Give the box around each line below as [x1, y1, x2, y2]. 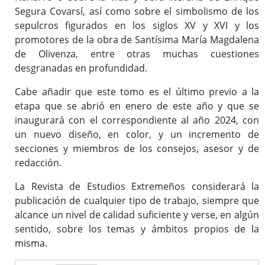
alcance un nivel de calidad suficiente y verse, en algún [15, 208, 259, 222]
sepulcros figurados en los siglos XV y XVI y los [15, 19, 259, 33]
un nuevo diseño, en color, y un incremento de [15, 128, 259, 141]
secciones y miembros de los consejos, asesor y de [15, 142, 259, 156]
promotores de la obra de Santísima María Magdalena [15, 33, 259, 47]
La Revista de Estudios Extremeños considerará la [15, 180, 259, 193]
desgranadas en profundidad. [15, 62, 147, 75]
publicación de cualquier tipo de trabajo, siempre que [15, 194, 259, 208]
